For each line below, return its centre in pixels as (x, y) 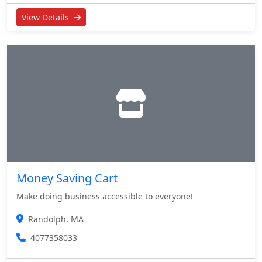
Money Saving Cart (67, 178)
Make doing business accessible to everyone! (105, 196)
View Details (46, 17)
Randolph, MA (56, 219)
